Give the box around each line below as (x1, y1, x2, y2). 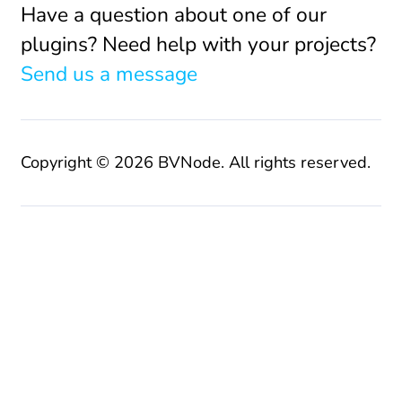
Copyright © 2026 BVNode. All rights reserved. (20, 152, 371, 174)
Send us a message (20, 59, 197, 88)
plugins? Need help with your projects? (20, 30, 376, 58)
